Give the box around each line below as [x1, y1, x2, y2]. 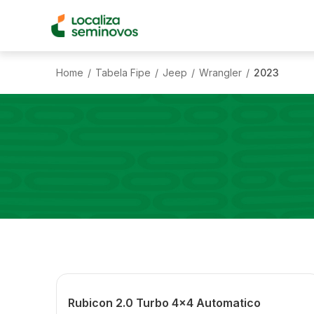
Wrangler [199, 66, 242, 78]
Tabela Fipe [95, 66, 151, 78]
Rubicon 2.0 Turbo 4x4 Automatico [68, 296, 261, 310]
